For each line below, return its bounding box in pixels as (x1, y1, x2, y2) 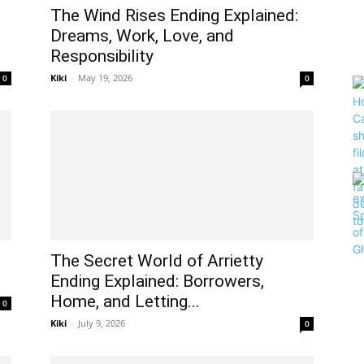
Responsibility (50, 46, 154, 66)
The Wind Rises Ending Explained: (50, 6, 298, 25)
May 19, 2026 (78, 71, 132, 84)
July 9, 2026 (78, 317, 125, 329)
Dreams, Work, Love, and (50, 26, 234, 45)
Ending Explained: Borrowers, (50, 271, 264, 291)
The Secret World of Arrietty (50, 251, 263, 271)
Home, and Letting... (50, 292, 200, 311)
